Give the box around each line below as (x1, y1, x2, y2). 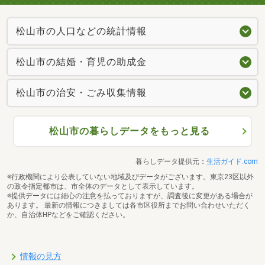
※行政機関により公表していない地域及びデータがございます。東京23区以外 (7, 173, 254, 182)
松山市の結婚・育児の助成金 (16, 56, 147, 68)
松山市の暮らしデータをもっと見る (49, 125, 210, 137)
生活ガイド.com (206, 157, 258, 166)
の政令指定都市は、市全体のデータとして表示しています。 (7, 182, 199, 191)
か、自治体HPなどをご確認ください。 (7, 211, 130, 219)
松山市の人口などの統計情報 (16, 25, 147, 37)
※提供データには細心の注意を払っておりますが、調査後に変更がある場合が (7, 192, 253, 201)
